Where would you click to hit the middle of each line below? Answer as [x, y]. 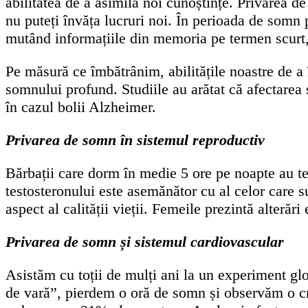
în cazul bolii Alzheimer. [81, 107]
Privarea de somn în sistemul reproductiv [135, 140]
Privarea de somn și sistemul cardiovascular [145, 241]
